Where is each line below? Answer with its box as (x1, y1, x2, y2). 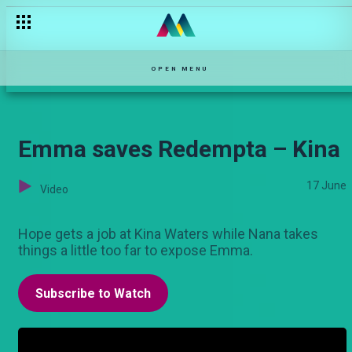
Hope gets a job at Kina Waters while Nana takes (18, 225, 318, 242)
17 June (306, 179, 346, 192)
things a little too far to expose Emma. (18, 242, 253, 258)
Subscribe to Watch (35, 286, 151, 301)
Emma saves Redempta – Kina (18, 135, 340, 163)
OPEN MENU (151, 64, 208, 72)
